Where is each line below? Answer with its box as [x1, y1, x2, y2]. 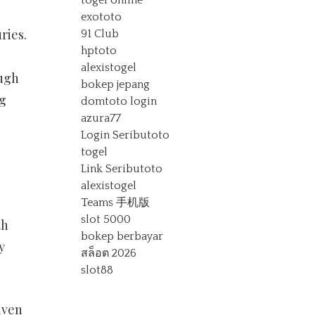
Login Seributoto [81, 129, 170, 141]
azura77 [81, 112, 122, 124]
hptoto [81, 44, 117, 57]
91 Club [81, 27, 120, 40]
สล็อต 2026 [81, 247, 137, 259]
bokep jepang [81, 78, 150, 91]
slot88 [81, 264, 114, 276]
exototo [81, 11, 122, 23]
